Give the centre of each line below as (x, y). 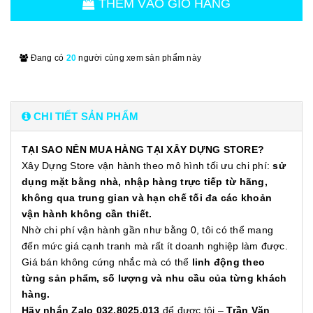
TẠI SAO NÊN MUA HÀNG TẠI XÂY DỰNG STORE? (143, 149)
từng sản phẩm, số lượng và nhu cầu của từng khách (154, 278)
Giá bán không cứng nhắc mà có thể (107, 262)
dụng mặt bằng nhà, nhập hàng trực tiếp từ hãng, (145, 181)
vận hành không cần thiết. (87, 213)
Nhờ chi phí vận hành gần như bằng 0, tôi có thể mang (147, 230)
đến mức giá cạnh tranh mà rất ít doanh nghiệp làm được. (155, 246)
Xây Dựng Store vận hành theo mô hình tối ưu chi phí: (147, 165)
